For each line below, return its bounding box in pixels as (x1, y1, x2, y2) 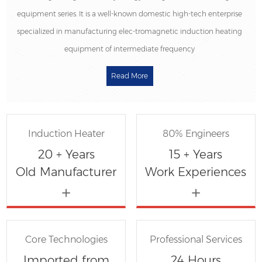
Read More (111, 71, 149, 80)
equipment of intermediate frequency (64, 44, 195, 53)
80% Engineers (162, 127, 229, 139)
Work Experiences (145, 164, 247, 179)
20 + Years (37, 147, 95, 161)
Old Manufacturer (16, 164, 117, 179)
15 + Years (169, 147, 223, 161)
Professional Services (149, 233, 242, 245)
